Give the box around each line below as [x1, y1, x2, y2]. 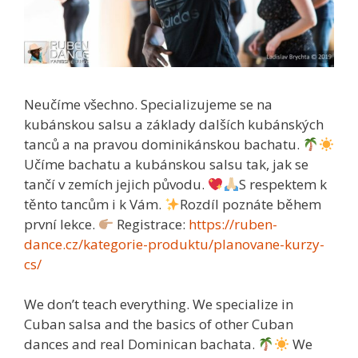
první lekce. [24, 214, 98, 233]
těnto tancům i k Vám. [24, 194, 165, 213]
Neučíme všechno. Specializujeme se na [24, 94, 272, 113]
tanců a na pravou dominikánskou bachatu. [24, 134, 303, 153]
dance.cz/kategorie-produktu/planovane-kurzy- [24, 234, 324, 253]
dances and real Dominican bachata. [24, 335, 258, 354]
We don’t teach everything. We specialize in [24, 295, 293, 314]
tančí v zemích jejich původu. [24, 174, 208, 193]
